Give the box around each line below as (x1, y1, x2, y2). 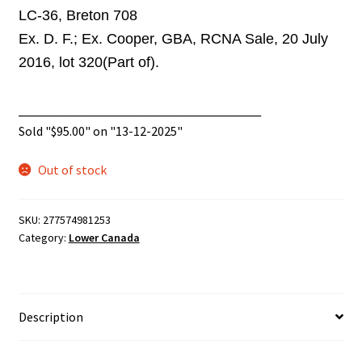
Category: (18, 229, 69, 245)
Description (18, 308, 83, 325)
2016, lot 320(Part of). (18, 54, 159, 71)
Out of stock (38, 162, 107, 179)
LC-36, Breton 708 (18, 7, 137, 24)
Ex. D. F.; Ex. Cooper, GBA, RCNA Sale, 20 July (18, 31, 328, 48)
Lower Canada (68, 229, 140, 245)
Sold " (18, 123, 51, 140)
